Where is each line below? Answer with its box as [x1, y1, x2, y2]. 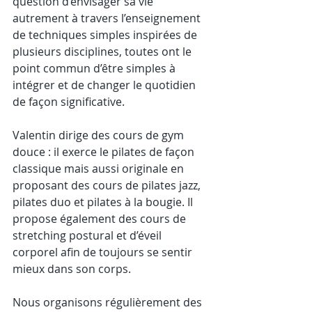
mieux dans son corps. [13, 260, 134, 276]
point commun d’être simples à [13, 60, 178, 76]
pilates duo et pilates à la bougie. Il [13, 194, 196, 210]
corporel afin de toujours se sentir [13, 244, 195, 260]
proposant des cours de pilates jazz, [13, 177, 203, 193]
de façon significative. [13, 93, 127, 109]
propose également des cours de [13, 210, 189, 226]
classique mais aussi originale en [13, 160, 187, 176]
